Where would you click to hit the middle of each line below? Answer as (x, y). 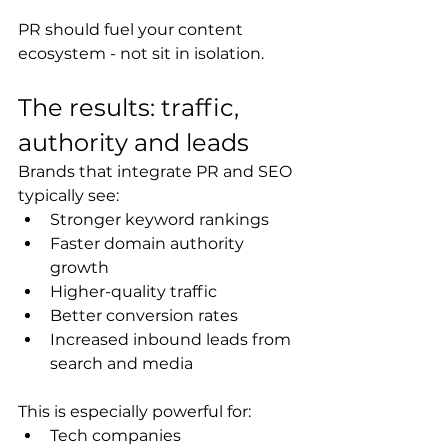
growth (79, 267)
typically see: (68, 195)
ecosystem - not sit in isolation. (141, 53)
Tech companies (115, 435)
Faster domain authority (149, 243)
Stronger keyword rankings (159, 219)
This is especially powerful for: (134, 411)
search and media (121, 363)
